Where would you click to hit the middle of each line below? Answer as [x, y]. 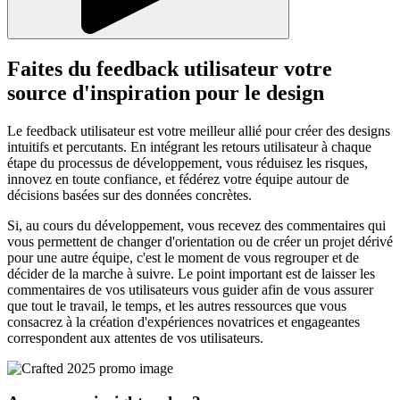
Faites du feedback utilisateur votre [170, 68]
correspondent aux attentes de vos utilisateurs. [135, 337]
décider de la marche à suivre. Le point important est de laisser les [191, 273]
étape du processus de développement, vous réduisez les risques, [187, 162]
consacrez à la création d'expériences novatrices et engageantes [183, 321]
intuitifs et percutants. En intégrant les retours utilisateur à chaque [189, 146]
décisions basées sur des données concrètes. [129, 195]
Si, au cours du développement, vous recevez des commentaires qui [196, 225]
